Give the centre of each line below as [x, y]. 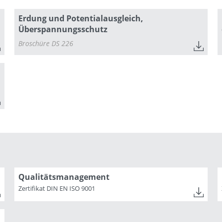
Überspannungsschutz [63, 29]
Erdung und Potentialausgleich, [81, 18]
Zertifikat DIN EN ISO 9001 [57, 188]
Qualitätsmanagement [64, 177]
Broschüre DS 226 [46, 43]
